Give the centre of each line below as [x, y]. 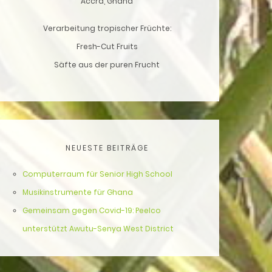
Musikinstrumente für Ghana [78, 192]
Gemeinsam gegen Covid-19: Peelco [92, 210]
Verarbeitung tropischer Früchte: [107, 28]
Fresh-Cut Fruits [107, 46]
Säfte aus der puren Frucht [107, 65]
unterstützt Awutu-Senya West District [98, 229]
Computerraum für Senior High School [97, 174]
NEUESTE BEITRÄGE [107, 148]
